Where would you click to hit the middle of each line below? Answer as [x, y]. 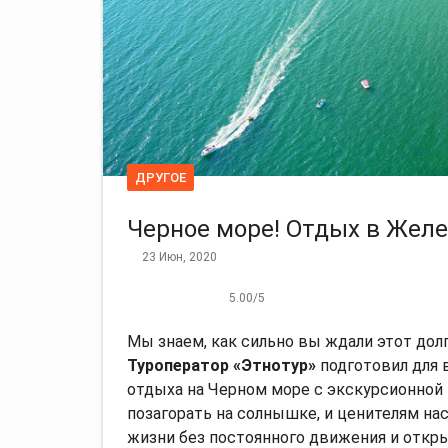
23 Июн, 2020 [179, 256]
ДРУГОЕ [160, 177]
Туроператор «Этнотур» [221, 365]
